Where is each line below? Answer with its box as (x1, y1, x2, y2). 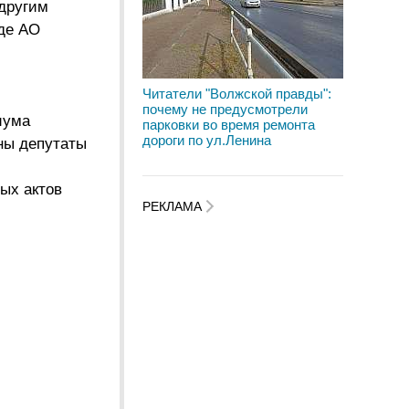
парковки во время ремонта (142, 117, 315, 132)
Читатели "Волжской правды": (142, 86, 331, 101)
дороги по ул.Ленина (142, 132, 271, 148)
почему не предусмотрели (142, 101, 308, 117)
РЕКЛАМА (142, 199, 205, 215)
